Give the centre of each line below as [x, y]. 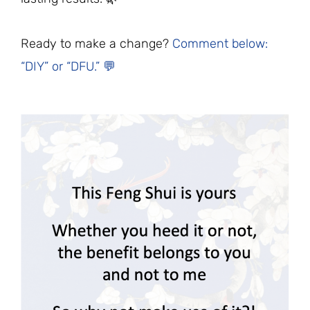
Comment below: [220, 43]
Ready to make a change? [97, 43]
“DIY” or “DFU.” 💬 [68, 66]
